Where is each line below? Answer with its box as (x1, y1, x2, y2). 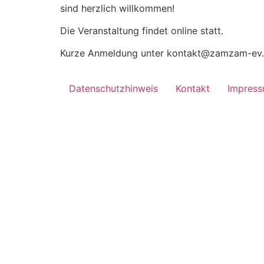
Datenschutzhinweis (69, 82, 158, 94)
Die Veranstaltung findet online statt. (60, 24, 223, 37)
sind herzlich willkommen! (60, 2, 174, 14)
